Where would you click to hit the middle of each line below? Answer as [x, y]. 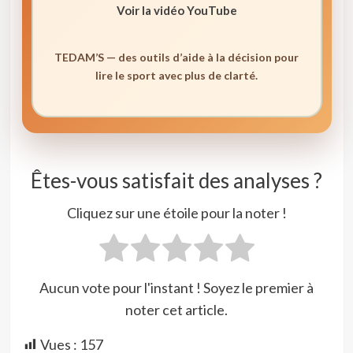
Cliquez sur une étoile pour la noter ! [176, 213]
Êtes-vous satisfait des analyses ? [176, 180]
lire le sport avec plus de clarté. [176, 75]
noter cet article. [176, 309]
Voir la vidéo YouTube [176, 10]
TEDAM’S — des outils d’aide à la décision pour [176, 57]
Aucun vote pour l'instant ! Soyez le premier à [176, 287]
